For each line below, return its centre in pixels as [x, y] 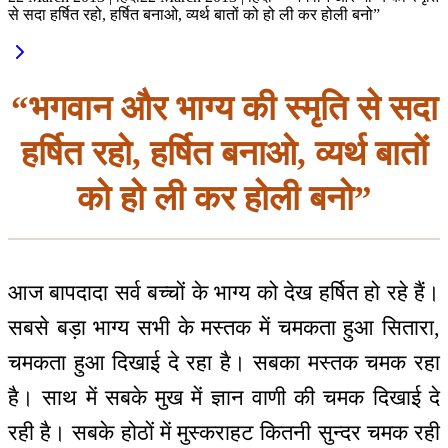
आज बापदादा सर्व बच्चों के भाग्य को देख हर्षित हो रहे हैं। [224, 293]
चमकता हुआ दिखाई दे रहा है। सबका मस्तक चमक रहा [224, 363]
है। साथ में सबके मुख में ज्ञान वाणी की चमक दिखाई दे [224, 398]
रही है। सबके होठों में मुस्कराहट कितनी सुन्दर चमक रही [224, 433]
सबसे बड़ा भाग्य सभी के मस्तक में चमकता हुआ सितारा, [224, 328]
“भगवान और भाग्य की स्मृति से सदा [224, 108]
